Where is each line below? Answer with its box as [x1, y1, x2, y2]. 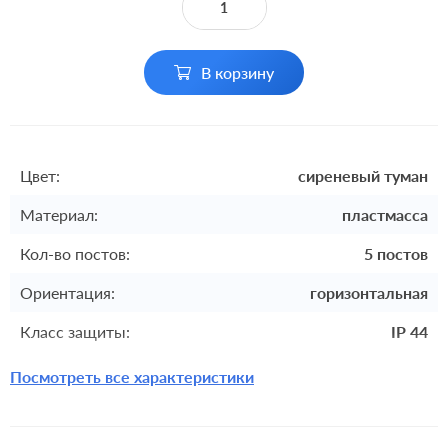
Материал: [20, 205, 98, 224]
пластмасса [342, 205, 428, 224]
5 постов [364, 244, 428, 263]
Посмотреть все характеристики [10, 367, 254, 386]
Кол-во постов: [20, 244, 130, 263]
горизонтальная [310, 283, 428, 302]
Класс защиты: [20, 322, 130, 341]
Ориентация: [20, 283, 115, 302]
